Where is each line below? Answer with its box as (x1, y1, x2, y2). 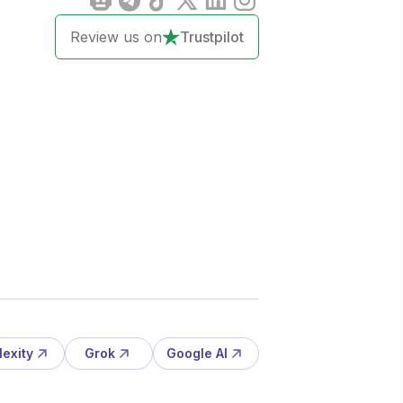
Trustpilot (180, 28, 244, 46)
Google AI (166, 345, 228, 361)
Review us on (70, 28, 162, 46)
